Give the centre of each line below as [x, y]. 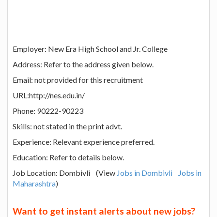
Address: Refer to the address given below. [83, 64]
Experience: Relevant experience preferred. [84, 141]
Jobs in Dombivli [145, 172]
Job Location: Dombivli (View [65, 172]
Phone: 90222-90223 [48, 110]
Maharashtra [34, 183]
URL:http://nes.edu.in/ [49, 95]
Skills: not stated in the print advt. [67, 126]
